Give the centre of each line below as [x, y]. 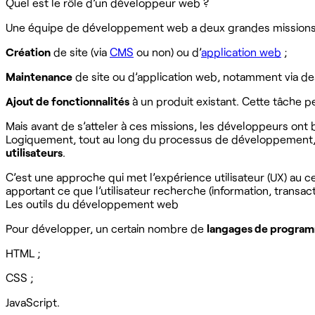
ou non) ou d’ [167, 51]
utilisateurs [34, 152]
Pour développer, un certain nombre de [106, 228]
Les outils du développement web [92, 203]
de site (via [80, 51]
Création [28, 51]
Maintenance [39, 76]
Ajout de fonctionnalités [67, 101]
